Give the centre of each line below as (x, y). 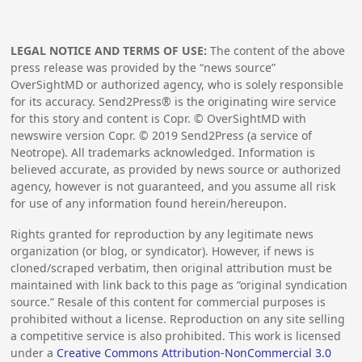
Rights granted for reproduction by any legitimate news (162, 234)
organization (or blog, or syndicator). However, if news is (163, 250)
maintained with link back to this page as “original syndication (179, 284)
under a (34, 352)
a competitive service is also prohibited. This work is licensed (176, 335)
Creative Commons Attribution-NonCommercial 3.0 (194, 352)
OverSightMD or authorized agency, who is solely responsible (177, 85)
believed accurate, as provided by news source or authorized (176, 170)
